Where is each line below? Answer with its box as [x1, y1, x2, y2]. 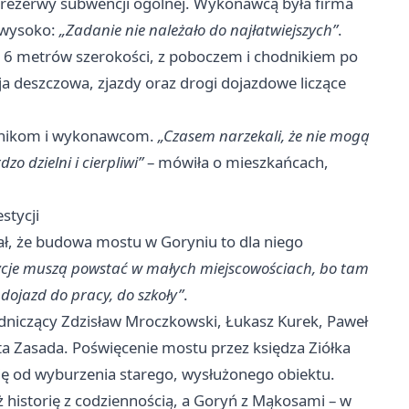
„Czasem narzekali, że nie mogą [158, 124, 370, 146]
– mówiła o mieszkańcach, [143, 151, 329, 173]
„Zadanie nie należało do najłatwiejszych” [59, 18, 338, 40]
